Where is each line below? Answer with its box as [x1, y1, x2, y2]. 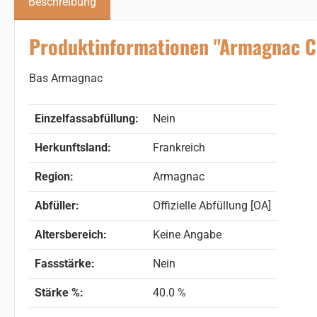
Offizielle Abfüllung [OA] [153, 198, 271, 212]
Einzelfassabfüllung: [35, 111, 139, 125]
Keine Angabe [153, 227, 221, 241]
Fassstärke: [35, 256, 95, 270]
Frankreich [153, 140, 205, 154]
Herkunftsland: [35, 140, 111, 154]
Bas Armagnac [29, 71, 103, 85]
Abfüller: [35, 198, 79, 212]
